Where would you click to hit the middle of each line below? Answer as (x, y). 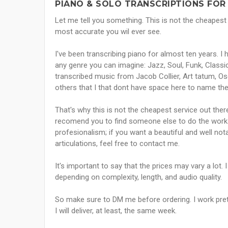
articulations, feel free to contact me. (117, 144)
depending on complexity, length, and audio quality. (138, 177)
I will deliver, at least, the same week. (116, 211)
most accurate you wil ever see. (108, 32)
